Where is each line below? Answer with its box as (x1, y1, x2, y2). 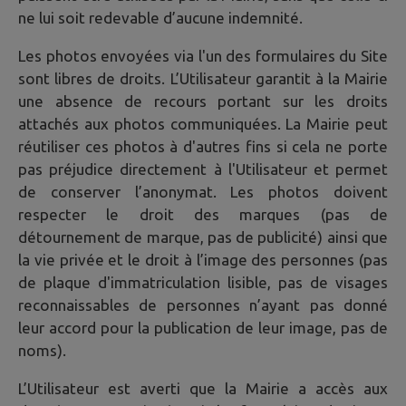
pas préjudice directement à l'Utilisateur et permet (18, 159, 388, 178)
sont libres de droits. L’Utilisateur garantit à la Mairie (18, 69, 388, 87)
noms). (18, 341, 66, 359)
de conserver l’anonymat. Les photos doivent (18, 182, 388, 200)
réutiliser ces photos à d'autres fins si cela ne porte (18, 137, 388, 155)
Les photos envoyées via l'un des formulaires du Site (18, 46, 388, 64)
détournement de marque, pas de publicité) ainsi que (18, 227, 388, 246)
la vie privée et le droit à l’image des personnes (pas (18, 250, 388, 268)
